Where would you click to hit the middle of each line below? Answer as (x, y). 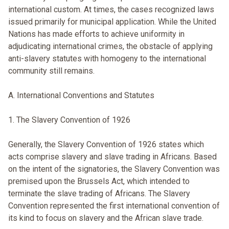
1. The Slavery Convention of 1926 (69, 120)
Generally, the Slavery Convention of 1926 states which (106, 145)
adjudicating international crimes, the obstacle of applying (110, 47)
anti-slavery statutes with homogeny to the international (107, 59)
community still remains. (51, 71)
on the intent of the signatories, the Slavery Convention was (114, 169)
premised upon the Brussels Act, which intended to (99, 181)
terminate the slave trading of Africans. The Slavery (99, 194)
